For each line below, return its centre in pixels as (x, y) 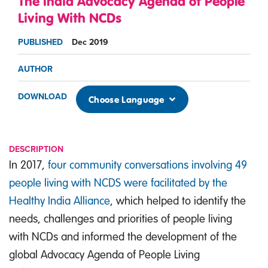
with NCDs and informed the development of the (123, 236)
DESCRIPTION (36, 149)
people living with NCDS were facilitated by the (118, 182)
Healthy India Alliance (60, 200)
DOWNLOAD (42, 96)
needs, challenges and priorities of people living (121, 218)
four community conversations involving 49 (147, 164)
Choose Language (128, 99)
